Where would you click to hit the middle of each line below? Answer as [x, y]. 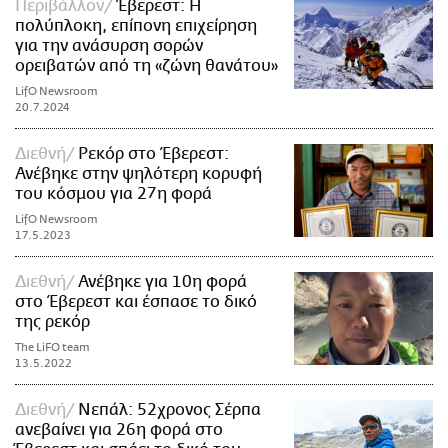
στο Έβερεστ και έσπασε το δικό [136, 302]
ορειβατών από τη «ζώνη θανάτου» [146, 66]
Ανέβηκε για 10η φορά [162, 282]
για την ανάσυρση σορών [109, 46]
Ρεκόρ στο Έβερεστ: [153, 154]
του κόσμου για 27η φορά [113, 194]
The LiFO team [52, 348]
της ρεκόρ [52, 322]
